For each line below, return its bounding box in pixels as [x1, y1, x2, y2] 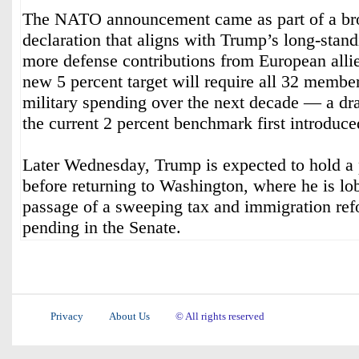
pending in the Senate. [22, 217, 181, 237]
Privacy [50, 311, 83, 322]
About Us [109, 311, 150, 322]
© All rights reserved [175, 311, 264, 322]
